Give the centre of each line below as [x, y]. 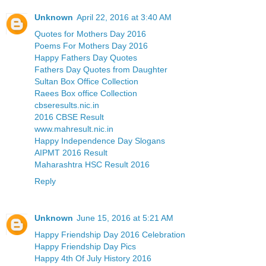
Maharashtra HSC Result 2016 [92, 165]
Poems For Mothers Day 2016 [91, 46]
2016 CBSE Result [69, 117]
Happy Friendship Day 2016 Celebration [110, 235]
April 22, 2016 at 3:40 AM [124, 18]
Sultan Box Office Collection [86, 82]
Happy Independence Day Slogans [100, 141]
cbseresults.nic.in [67, 105]
